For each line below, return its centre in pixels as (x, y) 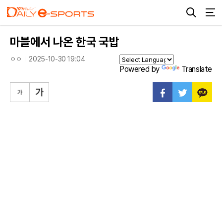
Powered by (140, 69)
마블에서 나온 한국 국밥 (65, 42)
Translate (196, 69)
